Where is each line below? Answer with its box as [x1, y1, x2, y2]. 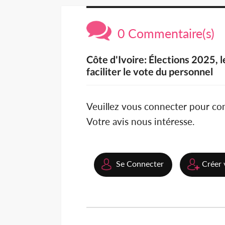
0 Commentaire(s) [111, 26, 214, 41]
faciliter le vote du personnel [86, 65, 213, 78]
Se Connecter [116, 159, 164, 169]
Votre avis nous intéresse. [86, 116, 194, 128]
